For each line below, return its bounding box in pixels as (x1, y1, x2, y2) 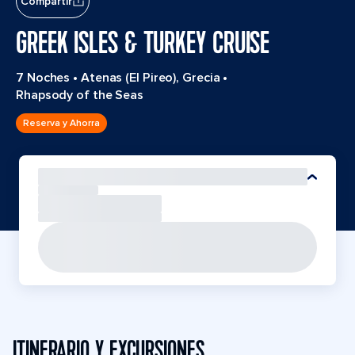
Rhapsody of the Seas (16, 87, 143, 103)
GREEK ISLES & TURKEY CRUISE (16, 24, 270, 63)
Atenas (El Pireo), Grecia (80, 70, 220, 86)
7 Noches (16, 70, 71, 86)
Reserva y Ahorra (23, 116, 100, 129)
